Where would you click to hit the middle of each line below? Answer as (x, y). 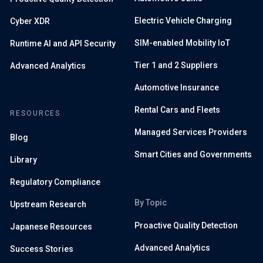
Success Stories (42, 249)
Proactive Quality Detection (186, 225)
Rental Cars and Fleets (177, 109)
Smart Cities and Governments (193, 154)
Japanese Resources (51, 226)
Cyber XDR (30, 21)
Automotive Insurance (177, 87)
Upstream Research (48, 204)
